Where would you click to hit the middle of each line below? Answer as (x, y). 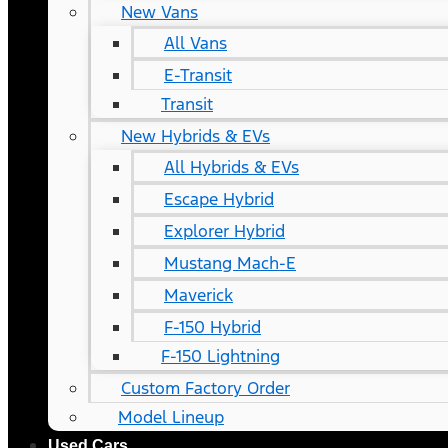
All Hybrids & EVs (231, 167)
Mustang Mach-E (230, 263)
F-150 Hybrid (212, 327)
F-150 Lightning (220, 356)
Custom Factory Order (205, 388)
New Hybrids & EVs (195, 136)
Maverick (198, 295)
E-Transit (198, 75)
